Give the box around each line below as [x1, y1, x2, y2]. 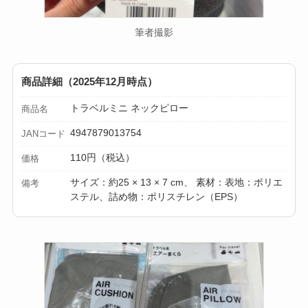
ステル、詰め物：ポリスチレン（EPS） [70, 191, 243, 203]
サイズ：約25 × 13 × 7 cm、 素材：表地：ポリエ [70, 177, 283, 188]
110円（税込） [70, 152, 135, 164]
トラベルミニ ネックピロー [70, 102, 189, 114]
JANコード [21, 129, 65, 140]
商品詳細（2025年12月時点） [21, 76, 157, 88]
